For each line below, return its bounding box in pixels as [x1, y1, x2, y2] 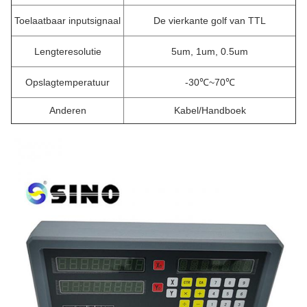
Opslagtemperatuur [25, 77, 110, 88]
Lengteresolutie [34, 46, 101, 57]
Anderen [49, 105, 86, 116]
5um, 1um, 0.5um [171, 46, 248, 57]
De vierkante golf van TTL [153, 15, 266, 26]
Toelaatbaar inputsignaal [14, 15, 121, 26]
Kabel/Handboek [173, 105, 246, 116]
